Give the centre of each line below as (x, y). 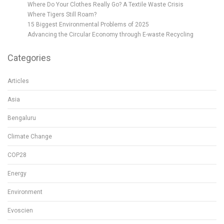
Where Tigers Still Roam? (62, 14)
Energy (17, 173)
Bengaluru (22, 118)
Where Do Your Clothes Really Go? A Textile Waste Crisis (105, 4)
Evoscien (20, 210)
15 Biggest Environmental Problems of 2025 (88, 24)
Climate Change (30, 136)
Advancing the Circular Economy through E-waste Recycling (110, 34)
